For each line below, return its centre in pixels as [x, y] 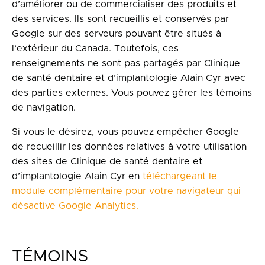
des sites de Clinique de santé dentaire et [107, 161]
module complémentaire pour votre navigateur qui [126, 191]
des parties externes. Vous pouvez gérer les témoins [132, 93]
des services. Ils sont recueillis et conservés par [120, 19]
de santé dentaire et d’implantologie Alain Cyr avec [129, 78]
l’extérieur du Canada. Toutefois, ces [95, 49]
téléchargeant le [180, 176]
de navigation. [44, 108]
